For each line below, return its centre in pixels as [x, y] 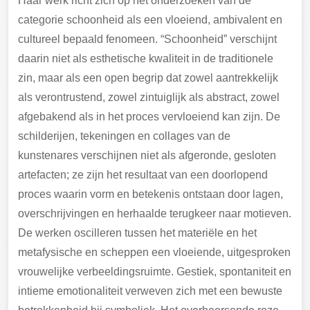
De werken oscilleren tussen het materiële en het [137, 233]
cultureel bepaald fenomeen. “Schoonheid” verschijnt [147, 39]
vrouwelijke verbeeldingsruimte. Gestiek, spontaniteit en [155, 272]
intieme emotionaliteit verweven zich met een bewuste [150, 291]
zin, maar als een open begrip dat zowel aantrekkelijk [148, 78]
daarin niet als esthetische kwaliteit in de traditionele [146, 59]
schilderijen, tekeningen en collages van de [124, 136]
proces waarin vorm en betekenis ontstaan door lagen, [151, 194]
